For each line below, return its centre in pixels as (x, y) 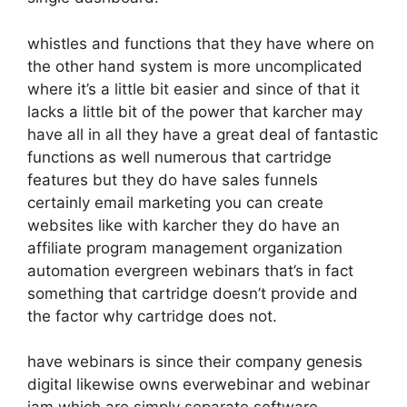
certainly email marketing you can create (175, 202)
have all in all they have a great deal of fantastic (203, 134)
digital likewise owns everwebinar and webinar (199, 384)
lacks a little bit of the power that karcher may (195, 111)
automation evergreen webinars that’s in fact (190, 270)
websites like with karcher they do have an (184, 225)
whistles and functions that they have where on (201, 43)
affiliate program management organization (185, 248)
